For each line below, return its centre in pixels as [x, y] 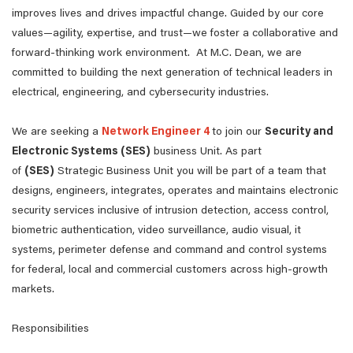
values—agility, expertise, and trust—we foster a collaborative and [175, 34]
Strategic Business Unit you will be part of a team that [190, 172]
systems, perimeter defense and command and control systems [169, 251]
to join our [238, 132]
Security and [299, 132]
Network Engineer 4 [157, 132]
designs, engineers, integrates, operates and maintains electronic [175, 191]
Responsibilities [50, 329]
